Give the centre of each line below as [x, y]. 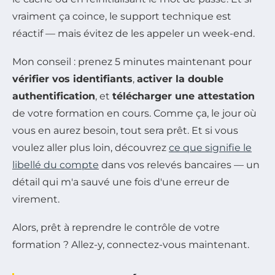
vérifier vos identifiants [72, 79]
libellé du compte [56, 165]
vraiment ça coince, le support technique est [122, 17]
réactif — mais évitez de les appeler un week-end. [134, 34]
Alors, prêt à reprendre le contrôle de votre [116, 228]
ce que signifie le [210, 148]
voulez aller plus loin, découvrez [91, 148]
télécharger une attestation [184, 96]
